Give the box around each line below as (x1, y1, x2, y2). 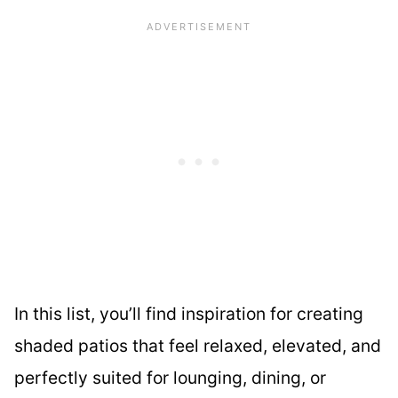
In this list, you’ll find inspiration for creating (14, 303, 363, 325)
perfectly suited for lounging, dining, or (14, 367, 326, 389)
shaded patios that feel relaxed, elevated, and (14, 335, 381, 357)
